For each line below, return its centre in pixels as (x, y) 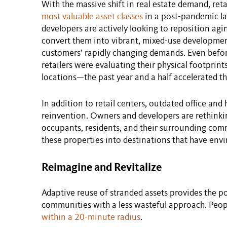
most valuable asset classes (92, 16)
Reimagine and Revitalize (102, 167)
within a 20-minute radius (91, 217)
